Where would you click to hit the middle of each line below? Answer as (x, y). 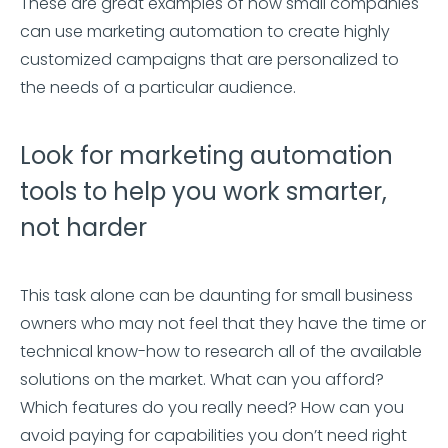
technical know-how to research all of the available (221, 351)
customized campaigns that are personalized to (209, 59)
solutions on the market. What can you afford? (202, 379)
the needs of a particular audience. (158, 87)
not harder (83, 227)
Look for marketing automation (206, 155)
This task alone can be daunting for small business (216, 295)
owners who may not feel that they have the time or (223, 323)
